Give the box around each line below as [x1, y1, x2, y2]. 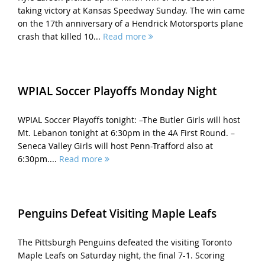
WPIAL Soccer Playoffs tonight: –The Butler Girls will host [17, 114, 240, 126]
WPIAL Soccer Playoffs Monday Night [17, 83, 216, 99]
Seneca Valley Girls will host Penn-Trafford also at [17, 140, 213, 152]
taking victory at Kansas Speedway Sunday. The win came [17, 4, 245, 16]
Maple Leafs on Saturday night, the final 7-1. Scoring [17, 250, 225, 261]
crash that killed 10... [17, 30, 103, 42]
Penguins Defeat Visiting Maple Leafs [17, 206, 216, 222]
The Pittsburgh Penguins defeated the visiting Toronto [17, 237, 232, 248]
